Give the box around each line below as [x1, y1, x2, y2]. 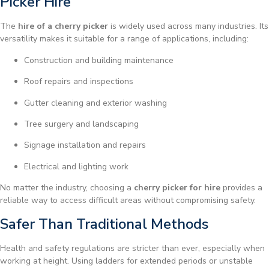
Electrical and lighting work [24, 160, 128, 172]
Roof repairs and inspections [24, 76, 133, 88]
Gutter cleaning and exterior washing [24, 97, 167, 109]
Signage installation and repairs [24, 139, 146, 151]
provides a [220, 182, 262, 194]
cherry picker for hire [134, 182, 220, 194]
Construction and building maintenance [24, 54, 174, 66]
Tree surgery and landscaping [24, 118, 139, 130]
